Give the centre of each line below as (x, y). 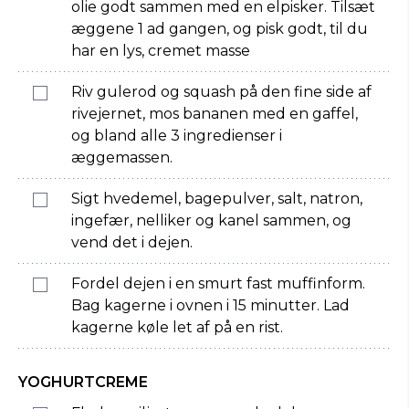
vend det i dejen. (132, 242)
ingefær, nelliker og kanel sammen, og (211, 220)
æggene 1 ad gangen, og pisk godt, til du (220, 29)
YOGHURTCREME (83, 382)
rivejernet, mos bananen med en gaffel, (215, 114)
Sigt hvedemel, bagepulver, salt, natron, (217, 199)
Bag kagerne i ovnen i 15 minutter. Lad (210, 305)
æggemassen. (122, 157)
